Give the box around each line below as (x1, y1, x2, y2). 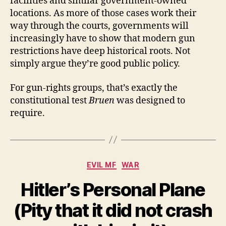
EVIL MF (86, 160, 117, 169)
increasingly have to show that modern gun (10, 33, 195, 45)
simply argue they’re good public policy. (10, 58, 180, 70)
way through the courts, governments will (10, 20, 189, 32)
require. (10, 107, 45, 119)
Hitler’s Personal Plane (21, 179, 205, 201)
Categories (112, 157, 157, 168)
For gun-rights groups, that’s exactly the (10, 82, 178, 94)
